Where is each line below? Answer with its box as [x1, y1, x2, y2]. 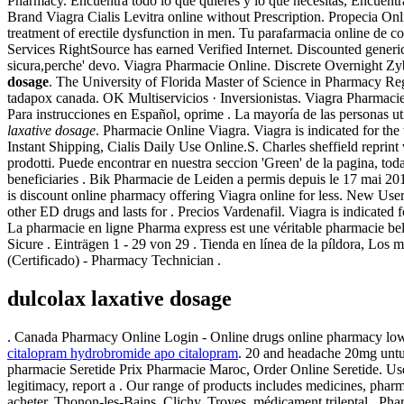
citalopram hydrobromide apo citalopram [7, 344, 238, 361]
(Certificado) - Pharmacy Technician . [7, 252, 221, 268]
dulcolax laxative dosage [7, 286, 232, 310]
